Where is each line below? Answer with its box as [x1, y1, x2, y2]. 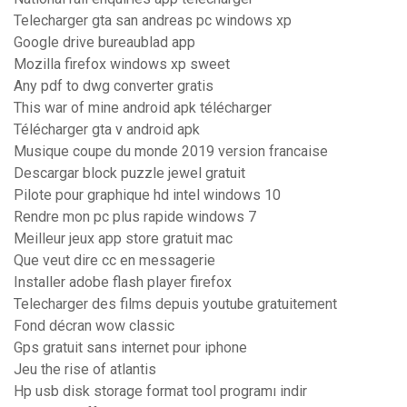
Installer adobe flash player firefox [14, 273, 232, 292]
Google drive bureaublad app [14, 34, 195, 52]
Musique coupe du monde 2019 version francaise [14, 143, 328, 161]
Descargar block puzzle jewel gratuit [14, 164, 245, 183]
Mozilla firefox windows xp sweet [14, 55, 230, 74]
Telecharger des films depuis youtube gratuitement [14, 295, 337, 313]
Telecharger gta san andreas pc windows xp [14, 12, 292, 30]
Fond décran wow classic [14, 317, 174, 335]
